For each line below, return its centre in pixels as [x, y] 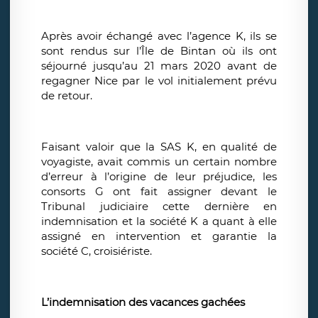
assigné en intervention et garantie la [159, 236]
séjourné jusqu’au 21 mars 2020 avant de [159, 66]
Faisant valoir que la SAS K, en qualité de [159, 147]
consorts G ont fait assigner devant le [159, 192]
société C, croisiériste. [97, 251]
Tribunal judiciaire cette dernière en [159, 207]
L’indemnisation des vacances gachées [143, 302]
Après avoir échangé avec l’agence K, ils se [159, 36]
